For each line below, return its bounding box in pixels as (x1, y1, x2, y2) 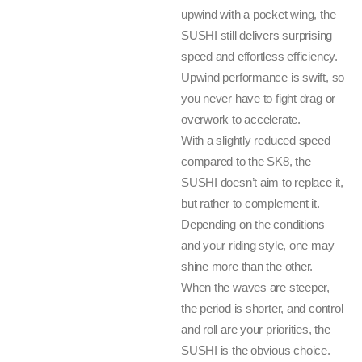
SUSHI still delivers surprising (181, 28, 333, 42)
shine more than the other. (181, 259, 314, 273)
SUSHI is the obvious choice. (181, 343, 330, 357)
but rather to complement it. (181, 196, 320, 210)
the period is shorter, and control (181, 301, 343, 315)
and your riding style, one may (181, 238, 335, 252)
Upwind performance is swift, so (181, 70, 345, 84)
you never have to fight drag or (181, 91, 336, 105)
